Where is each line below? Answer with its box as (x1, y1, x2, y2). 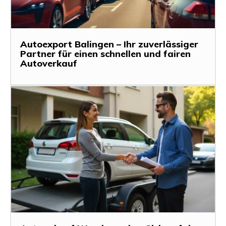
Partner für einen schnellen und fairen (20, 47, 191, 60)
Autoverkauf (20, 57, 77, 69)
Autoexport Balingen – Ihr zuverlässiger (20, 38, 198, 50)
